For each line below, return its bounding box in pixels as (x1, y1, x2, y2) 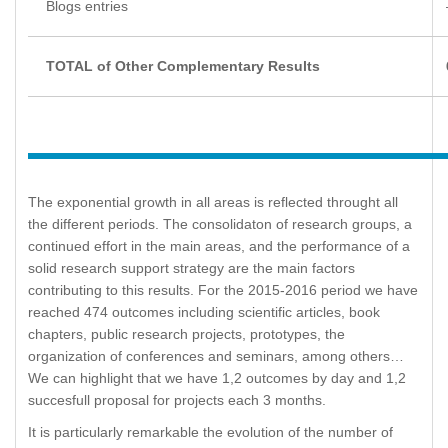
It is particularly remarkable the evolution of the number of (28, 424, 393, 441)
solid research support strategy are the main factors (28, 260, 355, 277)
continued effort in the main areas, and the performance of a (28, 238, 410, 255)
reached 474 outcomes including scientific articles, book (28, 304, 380, 321)
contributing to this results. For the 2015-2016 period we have (28, 282, 418, 299)
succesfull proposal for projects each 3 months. (28, 392, 326, 409)
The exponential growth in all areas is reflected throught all (28, 194, 398, 211)
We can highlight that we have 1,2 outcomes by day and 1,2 (28, 370, 406, 387)
